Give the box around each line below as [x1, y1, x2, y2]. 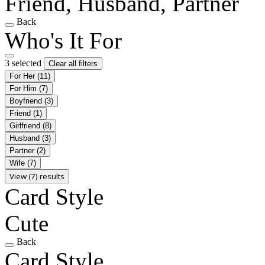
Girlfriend [9, 121, 43, 130]
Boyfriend [9, 96, 44, 105]
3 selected [5, 57, 44, 68]
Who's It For [5, 27, 122, 53]
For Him [9, 83, 39, 93]
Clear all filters [49, 59, 98, 68]
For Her [9, 71, 37, 80]
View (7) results [9, 170, 64, 182]
